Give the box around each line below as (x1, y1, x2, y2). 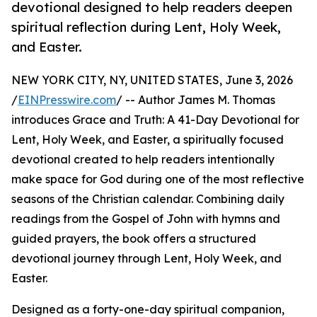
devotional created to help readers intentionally (11, 152, 275, 167)
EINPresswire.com (18, 93, 116, 108)
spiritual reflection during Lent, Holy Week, (11, 19, 281, 35)
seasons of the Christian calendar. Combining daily (11, 192, 284, 207)
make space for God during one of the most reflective (11, 172, 304, 187)
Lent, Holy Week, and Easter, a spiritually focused (11, 132, 284, 147)
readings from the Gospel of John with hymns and (11, 212, 280, 226)
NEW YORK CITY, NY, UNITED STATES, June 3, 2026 (11, 73, 293, 88)
